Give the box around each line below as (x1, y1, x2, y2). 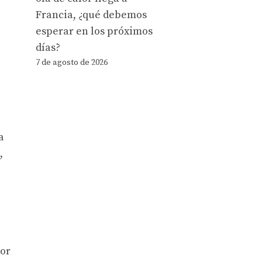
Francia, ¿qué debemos (36, 8, 147, 22)
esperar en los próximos (36, 25, 153, 38)
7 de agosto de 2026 (36, 57, 108, 68)
